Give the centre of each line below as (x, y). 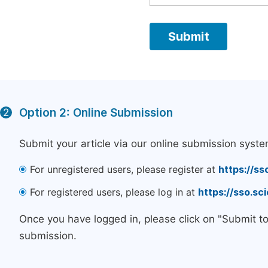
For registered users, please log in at (114, 193)
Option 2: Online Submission (96, 113)
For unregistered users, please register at (124, 170)
